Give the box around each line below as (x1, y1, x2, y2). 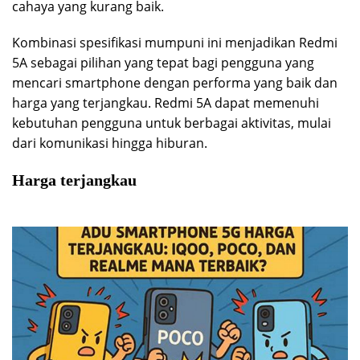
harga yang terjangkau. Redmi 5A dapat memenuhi (12, 94, 319, 112)
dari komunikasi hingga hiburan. (12, 134, 207, 153)
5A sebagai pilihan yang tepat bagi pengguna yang (12, 54, 314, 72)
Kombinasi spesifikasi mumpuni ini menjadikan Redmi (12, 34, 337, 52)
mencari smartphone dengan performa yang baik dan (12, 74, 337, 92)
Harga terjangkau (12, 171, 137, 190)
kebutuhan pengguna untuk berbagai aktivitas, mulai (12, 114, 331, 133)
